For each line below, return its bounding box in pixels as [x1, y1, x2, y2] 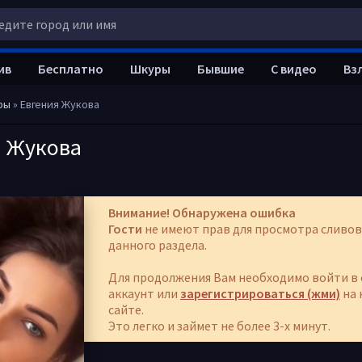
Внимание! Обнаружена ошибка [108, 204, 296, 221]
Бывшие [197, 61, 244, 77]
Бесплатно [38, 61, 103, 77]
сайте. [108, 301, 144, 318]
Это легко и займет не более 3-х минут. [108, 318, 330, 334]
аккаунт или [108, 285, 180, 301]
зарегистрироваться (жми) [180, 285, 340, 301]
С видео [271, 61, 317, 77]
